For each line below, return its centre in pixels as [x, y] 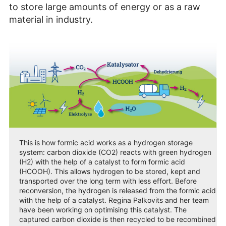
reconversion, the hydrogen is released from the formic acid [118, 190]
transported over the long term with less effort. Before [108, 181]
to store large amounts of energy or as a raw [105, 7]
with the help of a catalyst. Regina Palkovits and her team [114, 200]
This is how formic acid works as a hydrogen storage [106, 142]
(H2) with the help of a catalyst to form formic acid [102, 161]
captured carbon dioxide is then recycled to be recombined [118, 219]
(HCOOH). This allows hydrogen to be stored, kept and [110, 171]
